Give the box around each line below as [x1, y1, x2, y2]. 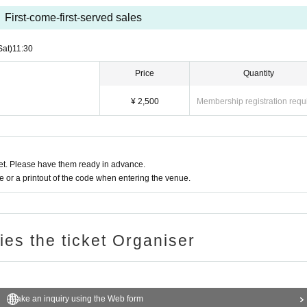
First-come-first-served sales [4, 12, 142, 23]
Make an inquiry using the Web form [10, 294, 143, 304]
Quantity [243, 69, 274, 78]
